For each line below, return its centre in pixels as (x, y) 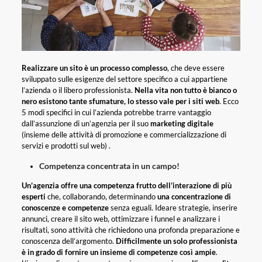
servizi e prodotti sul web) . (66, 146)
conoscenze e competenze (65, 208)
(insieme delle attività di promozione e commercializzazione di (124, 135)
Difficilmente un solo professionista (176, 241)
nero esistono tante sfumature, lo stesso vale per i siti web (120, 101)
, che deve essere (196, 68)
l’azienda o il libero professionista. (78, 90)
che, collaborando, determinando (101, 197)
